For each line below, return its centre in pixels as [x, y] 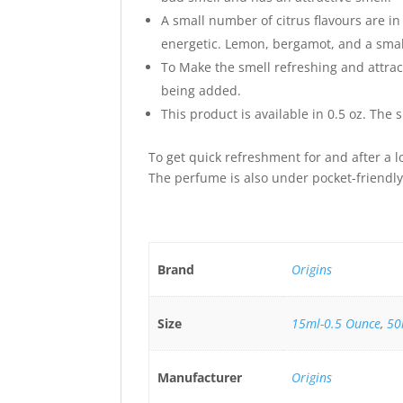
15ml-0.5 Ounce [336, 324]
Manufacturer [199, 378]
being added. [203, 91]
